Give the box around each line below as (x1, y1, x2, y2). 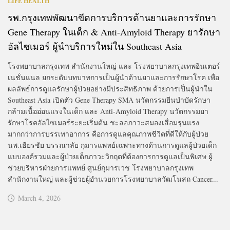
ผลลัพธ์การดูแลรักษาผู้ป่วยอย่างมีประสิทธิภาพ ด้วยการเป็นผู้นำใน (8, 83, 213, 93)
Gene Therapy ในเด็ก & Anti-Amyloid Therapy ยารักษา (8, 25, 220, 38)
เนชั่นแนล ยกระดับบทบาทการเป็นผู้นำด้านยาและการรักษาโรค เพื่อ (8, 72, 219, 82)
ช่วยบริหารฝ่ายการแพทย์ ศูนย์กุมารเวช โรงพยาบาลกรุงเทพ (8, 162, 194, 172)
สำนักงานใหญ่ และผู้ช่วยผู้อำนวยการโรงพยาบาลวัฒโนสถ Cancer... (8, 174, 218, 184)
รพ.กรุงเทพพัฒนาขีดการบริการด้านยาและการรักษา (8, 11, 216, 24)
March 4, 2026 (18, 193, 61, 203)
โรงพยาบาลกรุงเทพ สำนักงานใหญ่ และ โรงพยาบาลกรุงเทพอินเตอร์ (8, 61, 220, 71)
